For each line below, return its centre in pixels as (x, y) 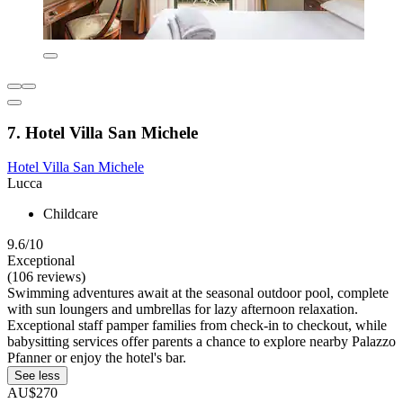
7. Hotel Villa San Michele (103, 132)
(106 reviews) (46, 277)
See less (37, 376)
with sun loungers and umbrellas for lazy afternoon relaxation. (183, 309)
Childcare (71, 214)
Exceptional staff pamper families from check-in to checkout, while (197, 326)
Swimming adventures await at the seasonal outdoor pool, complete (198, 293)
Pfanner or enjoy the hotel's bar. (97, 358)
